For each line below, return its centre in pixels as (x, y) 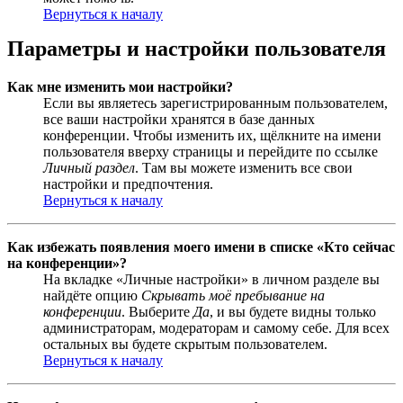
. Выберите (157, 311)
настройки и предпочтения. (128, 184)
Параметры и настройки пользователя (197, 48)
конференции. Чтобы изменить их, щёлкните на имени (212, 135)
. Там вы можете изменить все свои (244, 167)
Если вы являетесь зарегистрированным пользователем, (215, 103)
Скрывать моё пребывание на (233, 295)
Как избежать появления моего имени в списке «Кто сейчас (201, 246)
